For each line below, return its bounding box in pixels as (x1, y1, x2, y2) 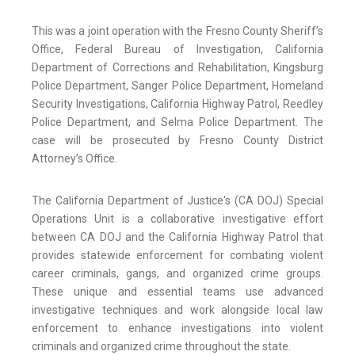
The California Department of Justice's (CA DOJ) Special (32, 194, 323, 208)
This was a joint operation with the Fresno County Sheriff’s (32, 25, 323, 38)
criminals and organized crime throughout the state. (32, 340, 291, 353)
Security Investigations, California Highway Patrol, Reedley (32, 97, 323, 111)
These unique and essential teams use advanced (32, 285, 323, 299)
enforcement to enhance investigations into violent (32, 322, 323, 335)
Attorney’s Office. (32, 152, 117, 166)
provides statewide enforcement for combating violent (32, 249, 323, 262)
